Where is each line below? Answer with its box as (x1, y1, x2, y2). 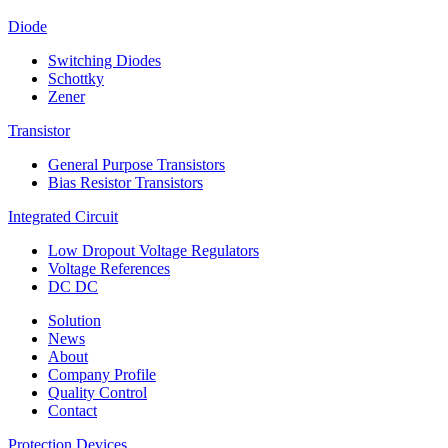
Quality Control (48, 383, 147, 401)
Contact (48, 401, 97, 419)
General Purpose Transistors (48, 155, 225, 173)
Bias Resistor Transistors (48, 173, 203, 191)
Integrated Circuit (8, 207, 118, 225)
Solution (48, 311, 101, 329)
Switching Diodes (48, 51, 161, 69)
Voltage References (48, 259, 170, 277)
